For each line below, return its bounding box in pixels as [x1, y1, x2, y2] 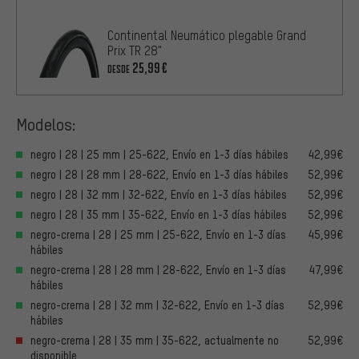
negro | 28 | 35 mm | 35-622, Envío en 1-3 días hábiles [30, 207, 287, 221]
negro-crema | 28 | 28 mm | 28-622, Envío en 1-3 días [30, 262, 286, 276]
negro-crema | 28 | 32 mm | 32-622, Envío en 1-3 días [30, 297, 284, 312]
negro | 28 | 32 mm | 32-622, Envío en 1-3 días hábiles [30, 187, 287, 201]
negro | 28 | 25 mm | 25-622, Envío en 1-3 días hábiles [30, 147, 288, 161]
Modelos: [16, 113, 76, 135]
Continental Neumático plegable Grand [107, 27, 306, 44]
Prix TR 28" [107, 42, 162, 59]
